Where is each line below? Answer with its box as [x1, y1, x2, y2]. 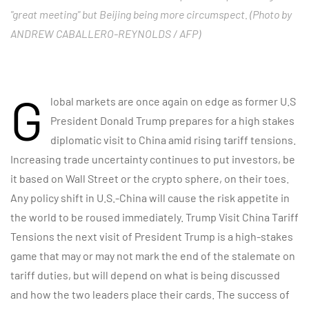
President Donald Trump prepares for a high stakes [50, 114, 295, 127]
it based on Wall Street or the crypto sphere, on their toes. [10, 172, 289, 185]
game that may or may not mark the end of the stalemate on [10, 249, 295, 262]
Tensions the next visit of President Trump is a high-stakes [10, 230, 293, 243]
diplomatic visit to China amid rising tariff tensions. [50, 133, 296, 146]
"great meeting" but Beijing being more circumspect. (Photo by [10, 8, 292, 21]
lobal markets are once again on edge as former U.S [50, 94, 296, 108]
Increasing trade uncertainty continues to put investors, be [10, 152, 295, 166]
